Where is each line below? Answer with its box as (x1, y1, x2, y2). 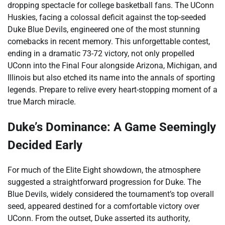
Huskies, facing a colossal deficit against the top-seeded (8, 12, 206, 22)
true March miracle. (8, 96, 76, 106)
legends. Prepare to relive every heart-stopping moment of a (8, 84, 217, 94)
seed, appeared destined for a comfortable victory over (8, 201, 199, 211)
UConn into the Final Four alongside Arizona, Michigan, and (8, 60, 217, 70)
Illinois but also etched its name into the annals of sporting (8, 72, 215, 82)
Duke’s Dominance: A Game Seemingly (8, 120, 216, 134)
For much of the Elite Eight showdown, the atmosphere (8, 165, 200, 175)
